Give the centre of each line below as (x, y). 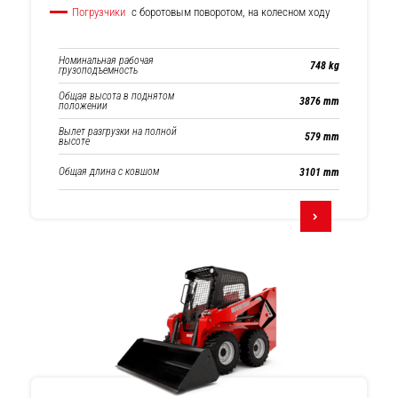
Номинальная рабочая (106, 60)
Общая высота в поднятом (116, 96)
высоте (74, 141)
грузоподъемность (98, 70)
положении (83, 105)
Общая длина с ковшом (109, 171)
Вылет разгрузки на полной (118, 131)
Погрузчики (99, 12)
